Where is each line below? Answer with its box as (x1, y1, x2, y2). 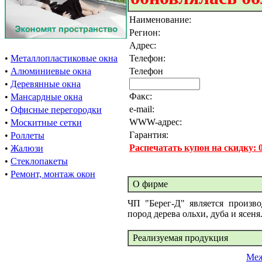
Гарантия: (129, 130, 168, 140)
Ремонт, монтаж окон (11, 169, 95, 179)
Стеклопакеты (11, 156, 68, 166)
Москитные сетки (11, 118, 82, 127)
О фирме (130, 179, 168, 189)
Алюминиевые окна (11, 66, 91, 76)
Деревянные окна (11, 79, 81, 89)
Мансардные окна (11, 92, 82, 102)
